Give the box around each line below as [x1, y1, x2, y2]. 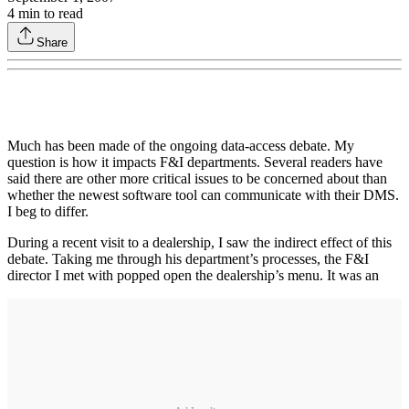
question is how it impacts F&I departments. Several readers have [7, 153, 383, 170]
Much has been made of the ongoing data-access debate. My [7, 137, 354, 153]
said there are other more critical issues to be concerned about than [7, 170, 387, 186]
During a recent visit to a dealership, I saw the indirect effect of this [7, 234, 392, 250]
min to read [15, 5, 83, 21]
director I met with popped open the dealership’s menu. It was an [7, 267, 379, 283]
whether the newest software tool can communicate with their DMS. [7, 186, 399, 203]
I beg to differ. [7, 203, 89, 219]
